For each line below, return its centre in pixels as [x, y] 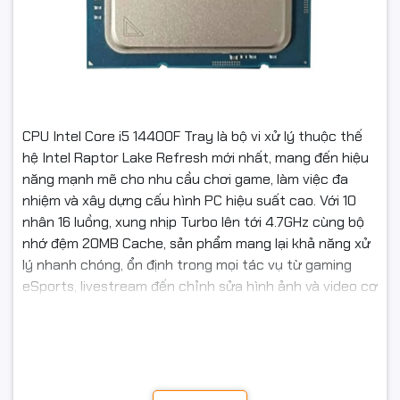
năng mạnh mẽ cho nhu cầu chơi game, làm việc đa [185, 179]
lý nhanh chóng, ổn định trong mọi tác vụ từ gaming [187, 265]
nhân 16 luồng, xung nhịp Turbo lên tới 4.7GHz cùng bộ [193, 222]
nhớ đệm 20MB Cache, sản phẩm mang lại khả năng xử [196, 244]
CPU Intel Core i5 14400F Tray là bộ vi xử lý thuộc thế [192, 137]
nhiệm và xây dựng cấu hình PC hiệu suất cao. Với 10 [189, 201]
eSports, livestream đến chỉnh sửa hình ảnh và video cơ [200, 287]
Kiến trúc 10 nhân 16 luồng [190, 368]
